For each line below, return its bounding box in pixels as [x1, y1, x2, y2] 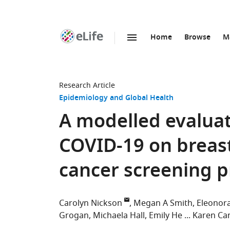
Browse [184, 32, 210, 44]
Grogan [59, 209, 89, 222]
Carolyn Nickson [59, 197, 122, 209]
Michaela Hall [93, 209, 145, 222]
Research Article [59, 80, 115, 91]
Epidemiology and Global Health [59, 92, 174, 104]
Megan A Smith [133, 197, 193, 209]
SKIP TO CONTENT [87, 43, 150, 54]
